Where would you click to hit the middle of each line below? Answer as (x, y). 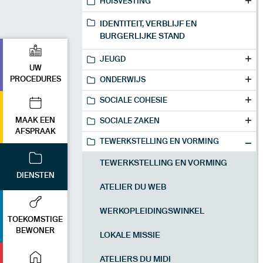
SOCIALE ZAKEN (130, 121)
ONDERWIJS (123, 80)
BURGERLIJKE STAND (142, 36)
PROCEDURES (35, 80)
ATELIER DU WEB (133, 187)
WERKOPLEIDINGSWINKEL (152, 211)
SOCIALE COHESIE (134, 101)
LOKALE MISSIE (130, 235)
